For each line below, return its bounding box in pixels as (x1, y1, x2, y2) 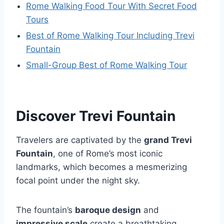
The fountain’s (16, 205, 75, 215)
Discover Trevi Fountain (16, 107, 175, 124)
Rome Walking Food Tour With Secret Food (26, 1, 197, 11)
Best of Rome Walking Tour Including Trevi (26, 30, 194, 40)
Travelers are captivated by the (16, 135, 144, 145)
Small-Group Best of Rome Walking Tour (26, 60, 187, 70)
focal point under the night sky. (16, 175, 140, 185)
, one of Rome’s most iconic (53, 148, 162, 158)
